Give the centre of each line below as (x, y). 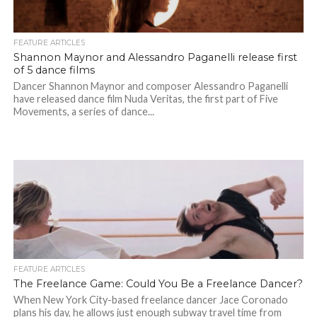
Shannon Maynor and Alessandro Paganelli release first (155, 58)
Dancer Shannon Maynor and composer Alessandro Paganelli (150, 86)
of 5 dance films (54, 70)
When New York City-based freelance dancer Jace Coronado (150, 300)
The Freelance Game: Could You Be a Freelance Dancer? (158, 284)
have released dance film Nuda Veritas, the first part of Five (145, 99)
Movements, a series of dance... (83, 112)
